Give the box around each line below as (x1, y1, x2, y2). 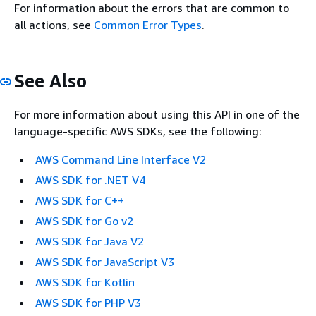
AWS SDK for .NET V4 (35, 172, 145, 187)
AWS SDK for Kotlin (35, 274, 135, 289)
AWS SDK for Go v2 (35, 213, 133, 228)
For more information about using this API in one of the (14, 107, 300, 121)
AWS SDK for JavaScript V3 (35, 254, 174, 269)
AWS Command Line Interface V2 (35, 152, 206, 166)
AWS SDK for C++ (35, 193, 124, 207)
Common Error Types (94, 18, 202, 32)
